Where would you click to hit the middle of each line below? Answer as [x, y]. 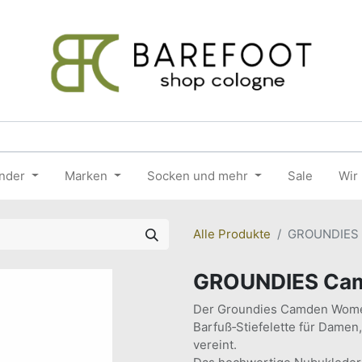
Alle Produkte [232, 234]
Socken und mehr [197, 176]
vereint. [215, 345]
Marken [86, 176]
